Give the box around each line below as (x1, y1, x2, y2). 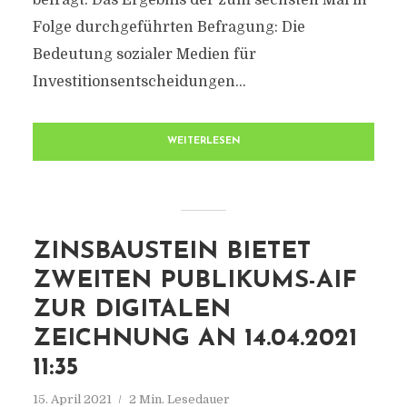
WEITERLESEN (166, 136, 241, 146)
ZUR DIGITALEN (32, 298, 231, 323)
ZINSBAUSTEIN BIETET (32, 240, 311, 264)
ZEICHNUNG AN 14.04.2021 (32, 327, 357, 352)
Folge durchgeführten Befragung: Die (32, 19, 305, 35)
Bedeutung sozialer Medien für (32, 46, 256, 63)
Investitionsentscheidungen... (32, 74, 246, 90)
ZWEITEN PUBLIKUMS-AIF (32, 269, 357, 293)
